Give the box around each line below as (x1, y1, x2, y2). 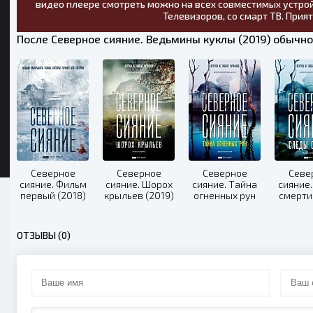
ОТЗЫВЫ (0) (17, 228, 71, 241)
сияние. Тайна (192, 177, 257, 190)
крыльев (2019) (103, 189, 174, 201)
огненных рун (194, 189, 256, 201)
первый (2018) (20, 189, 86, 201)
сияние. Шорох (105, 177, 173, 190)
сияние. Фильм (19, 177, 87, 190)
